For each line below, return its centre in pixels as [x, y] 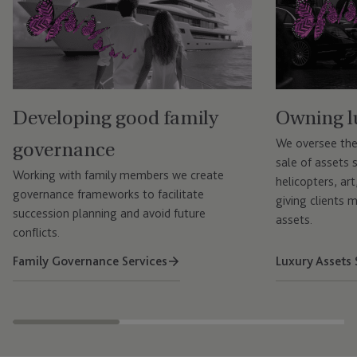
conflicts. [36, 233]
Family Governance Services [90, 261]
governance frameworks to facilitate [108, 194]
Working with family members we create [118, 175]
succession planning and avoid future [109, 214]
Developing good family [116, 118]
